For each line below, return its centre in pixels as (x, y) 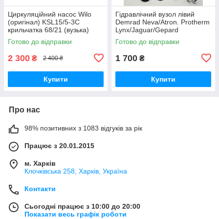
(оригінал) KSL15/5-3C (44, 22)
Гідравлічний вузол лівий (155, 14)
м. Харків (40, 163)
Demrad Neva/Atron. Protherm (163, 22)
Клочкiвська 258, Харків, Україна (76, 171)
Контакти (40, 188)
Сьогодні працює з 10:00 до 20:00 (82, 206)
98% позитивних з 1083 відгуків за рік (83, 128)
